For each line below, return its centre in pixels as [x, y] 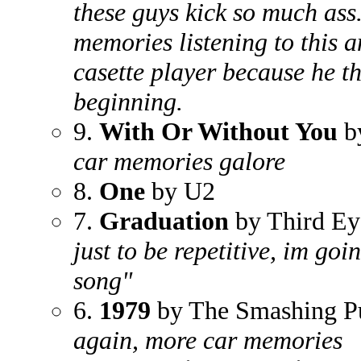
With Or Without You [218, 131]
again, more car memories [208, 340]
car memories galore [179, 161]
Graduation [164, 221]
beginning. [128, 102]
